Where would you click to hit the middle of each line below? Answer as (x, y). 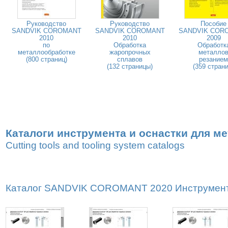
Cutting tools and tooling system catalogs (95, 145)
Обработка (130, 45)
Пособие (213, 24)
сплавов (130, 59)
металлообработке (46, 52)
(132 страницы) (130, 66)
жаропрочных (130, 52)
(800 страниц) (46, 59)
